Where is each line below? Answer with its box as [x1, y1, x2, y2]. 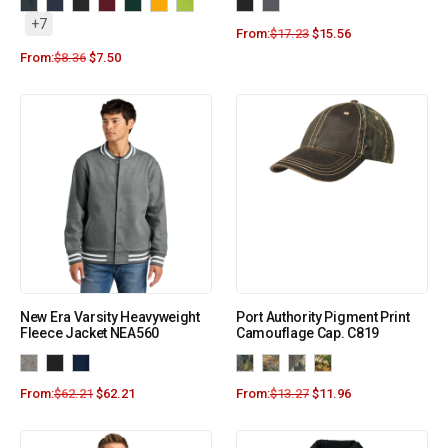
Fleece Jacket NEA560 [20, 325, 159, 342]
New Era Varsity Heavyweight [20, 309, 200, 326]
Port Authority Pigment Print [236, 309, 410, 326]
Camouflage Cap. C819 [236, 325, 379, 342]
